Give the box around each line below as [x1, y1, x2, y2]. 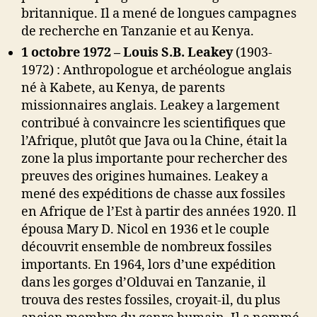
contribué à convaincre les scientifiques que [21, 115, 286, 132]
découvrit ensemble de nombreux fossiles [21, 239, 272, 256]
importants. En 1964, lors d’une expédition [21, 257, 276, 274]
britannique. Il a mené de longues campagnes [21, 6, 296, 23]
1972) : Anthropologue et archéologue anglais [21, 62, 292, 79]
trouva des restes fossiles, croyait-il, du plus [21, 292, 280, 309]
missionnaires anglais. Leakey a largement [21, 98, 279, 115]
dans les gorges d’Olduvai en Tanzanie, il [21, 275, 266, 292]
